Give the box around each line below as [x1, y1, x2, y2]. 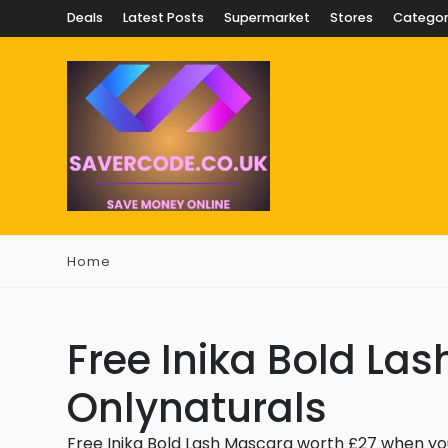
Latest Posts [123, 9, 204, 26]
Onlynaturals [67, 380, 327, 436]
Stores [330, 9, 373, 26]
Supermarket [224, 9, 310, 26]
